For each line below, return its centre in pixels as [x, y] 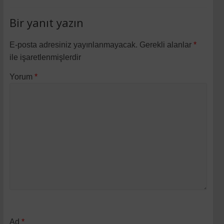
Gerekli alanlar [167, 44]
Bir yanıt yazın [47, 22]
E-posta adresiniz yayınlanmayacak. [74, 44]
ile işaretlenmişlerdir [45, 57]
